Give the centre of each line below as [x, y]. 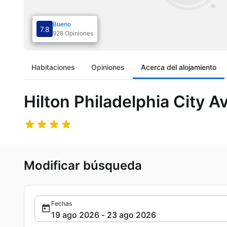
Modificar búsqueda [83, 165]
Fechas [62, 203]
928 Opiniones [73, 33]
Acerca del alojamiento [179, 67]
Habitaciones [53, 67]
